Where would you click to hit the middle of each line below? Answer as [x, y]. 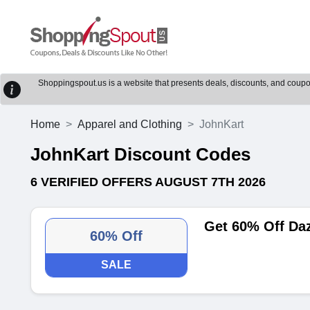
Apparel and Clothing [130, 124]
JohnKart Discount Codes [140, 154]
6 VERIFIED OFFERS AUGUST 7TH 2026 [148, 182]
